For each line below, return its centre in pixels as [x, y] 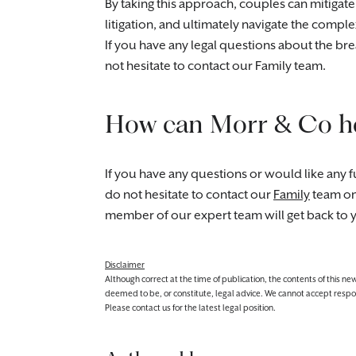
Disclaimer [125, 265]
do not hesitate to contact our [189, 195]
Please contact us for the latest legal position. [190, 308]
